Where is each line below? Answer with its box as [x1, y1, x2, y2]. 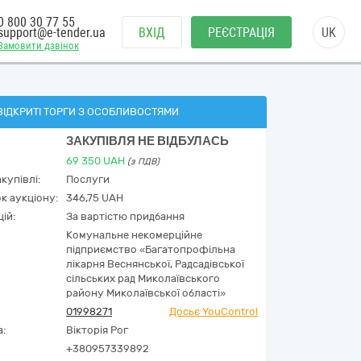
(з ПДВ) [127, 156, 160, 167]
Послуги [66, 173, 110, 185]
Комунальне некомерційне [66, 229, 202, 241]
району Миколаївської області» [66, 287, 226, 299]
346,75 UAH [66, 192, 123, 204]
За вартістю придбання [66, 210, 185, 222]
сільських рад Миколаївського [66, 272, 220, 284]
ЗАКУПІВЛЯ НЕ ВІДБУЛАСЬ [66, 134, 229, 148]
